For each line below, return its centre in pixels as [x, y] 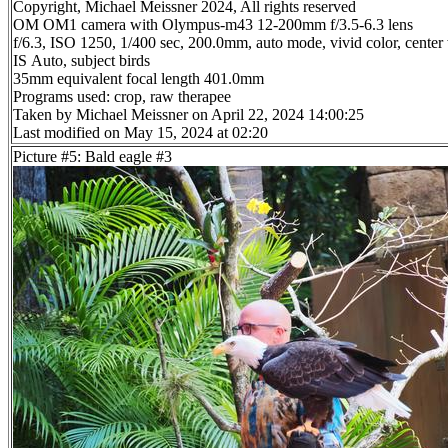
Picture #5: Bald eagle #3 [92, 157]
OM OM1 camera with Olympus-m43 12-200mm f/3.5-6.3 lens [213, 25]
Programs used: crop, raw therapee [122, 97]
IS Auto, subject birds [81, 61]
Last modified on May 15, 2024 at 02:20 [140, 133]
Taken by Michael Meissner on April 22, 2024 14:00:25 [188, 115]
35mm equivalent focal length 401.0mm [138, 79]
